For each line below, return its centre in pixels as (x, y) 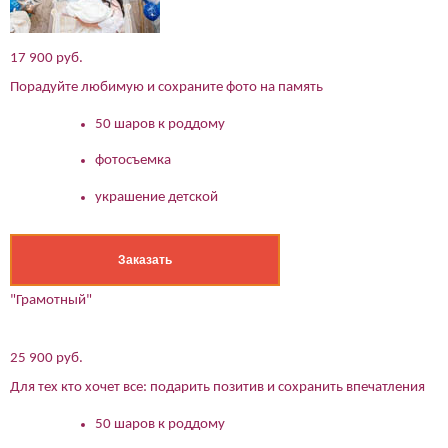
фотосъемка (133, 161)
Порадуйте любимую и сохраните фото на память (166, 88)
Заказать (145, 260)
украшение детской (156, 197)
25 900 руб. (46, 359)
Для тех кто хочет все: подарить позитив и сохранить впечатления (217, 388)
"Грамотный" (51, 301)
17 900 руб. (46, 59)
